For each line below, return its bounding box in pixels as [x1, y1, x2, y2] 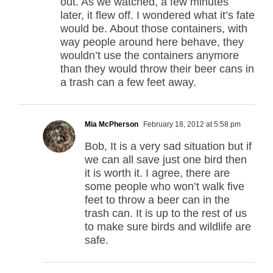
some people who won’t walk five [85, 180, 244, 193]
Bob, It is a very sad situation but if [85, 140, 252, 153]
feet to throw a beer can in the [85, 194, 230, 207]
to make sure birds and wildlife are [85, 221, 251, 233]
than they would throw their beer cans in [60, 63, 254, 76]
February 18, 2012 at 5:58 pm [141, 120, 241, 129]
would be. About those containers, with [60, 23, 247, 35]
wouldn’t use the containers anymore [60, 49, 239, 62]
